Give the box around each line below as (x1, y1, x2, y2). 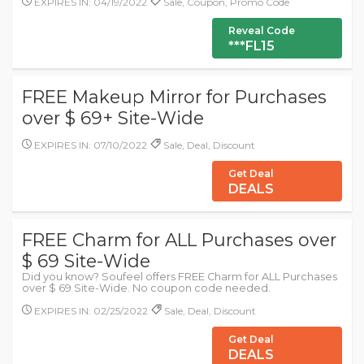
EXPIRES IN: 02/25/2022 (32, 305, 148, 317)
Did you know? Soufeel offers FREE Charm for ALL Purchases (22, 271, 337, 283)
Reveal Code (228, 24, 295, 37)
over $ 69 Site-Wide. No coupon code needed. (22, 282, 271, 294)
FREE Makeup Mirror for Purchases (22, 86, 327, 107)
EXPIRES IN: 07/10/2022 (32, 139, 147, 151)
